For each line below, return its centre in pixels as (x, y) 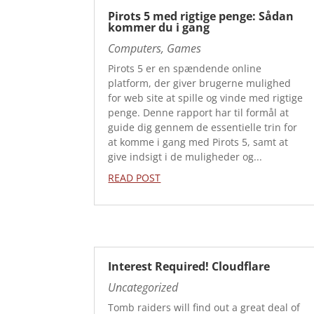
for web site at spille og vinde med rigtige (206, 97)
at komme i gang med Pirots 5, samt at (198, 142)
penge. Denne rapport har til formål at (199, 112)
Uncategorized (143, 287)
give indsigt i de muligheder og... (185, 156)
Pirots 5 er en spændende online (185, 68)
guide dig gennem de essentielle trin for (203, 127)
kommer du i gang (159, 27)
